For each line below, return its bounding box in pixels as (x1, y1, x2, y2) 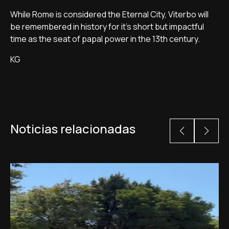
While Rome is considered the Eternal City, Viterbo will (10, 9, 209, 20)
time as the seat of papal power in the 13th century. (10, 33, 200, 44)
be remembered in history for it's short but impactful (10, 21, 204, 32)
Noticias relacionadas (10, 120, 135, 137)
